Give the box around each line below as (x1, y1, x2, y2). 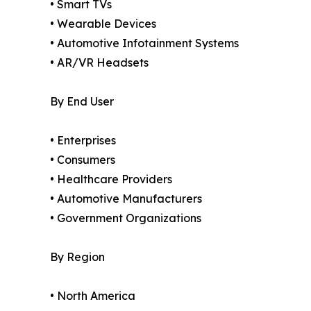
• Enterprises (50, 133, 116, 148)
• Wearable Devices (50, 17, 156, 31)
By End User (50, 94, 114, 109)
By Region (50, 250, 105, 264)
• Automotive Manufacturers (50, 192, 202, 206)
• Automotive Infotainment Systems (50, 36, 239, 51)
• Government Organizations (50, 211, 201, 226)
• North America (50, 289, 135, 303)
